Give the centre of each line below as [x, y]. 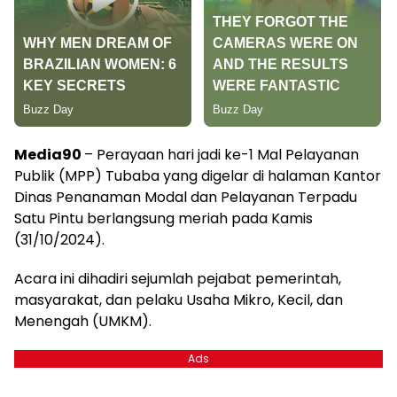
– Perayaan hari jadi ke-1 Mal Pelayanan [222, 155]
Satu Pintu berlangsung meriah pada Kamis [163, 219]
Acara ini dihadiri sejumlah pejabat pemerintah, [178, 279]
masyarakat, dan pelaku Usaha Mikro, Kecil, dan [179, 300]
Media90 [49, 155]
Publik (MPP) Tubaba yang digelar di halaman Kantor [198, 176]
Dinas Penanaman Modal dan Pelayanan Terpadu [186, 198]
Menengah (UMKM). [83, 322]
